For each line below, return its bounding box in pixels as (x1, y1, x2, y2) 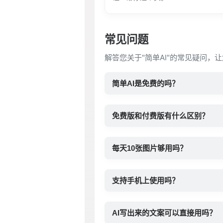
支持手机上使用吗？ (112, 176, 179, 185)
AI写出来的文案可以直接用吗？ (112, 209, 217, 217)
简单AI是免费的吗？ (112, 79, 179, 88)
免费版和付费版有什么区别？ (112, 111, 209, 120)
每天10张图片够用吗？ (112, 144, 187, 152)
